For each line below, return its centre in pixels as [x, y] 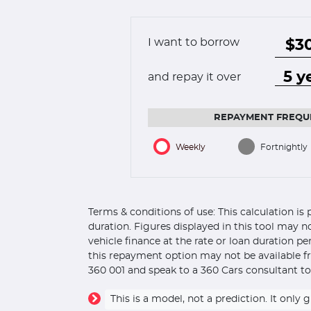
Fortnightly [284, 147]
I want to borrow [194, 42]
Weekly [191, 147]
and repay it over [194, 77]
